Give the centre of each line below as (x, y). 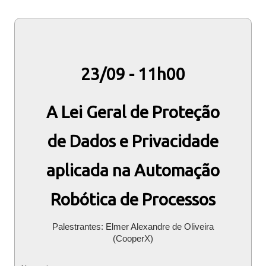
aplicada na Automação (133, 170)
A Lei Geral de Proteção (133, 112)
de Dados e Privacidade (133, 141)
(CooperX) (133, 238)
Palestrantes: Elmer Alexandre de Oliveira (133, 227)
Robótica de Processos (133, 199)
